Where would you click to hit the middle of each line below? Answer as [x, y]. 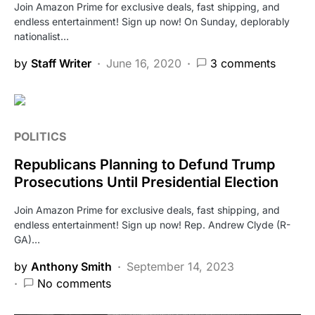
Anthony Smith [71, 266]
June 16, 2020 [144, 63]
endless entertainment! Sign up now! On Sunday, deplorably [152, 21]
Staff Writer [61, 63]
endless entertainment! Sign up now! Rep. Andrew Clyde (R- [152, 224]
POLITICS [40, 136]
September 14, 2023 [180, 266]
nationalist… [41, 36]
